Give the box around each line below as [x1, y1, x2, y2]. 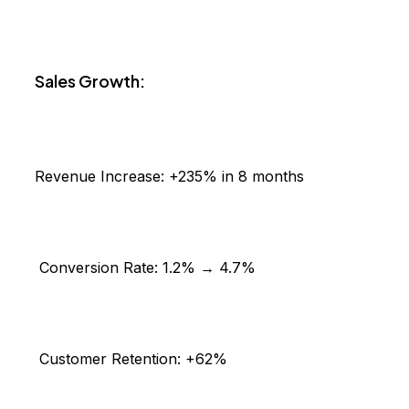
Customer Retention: [35, 350, 185, 369]
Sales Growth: [35, 70, 145, 92]
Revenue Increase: [35, 167, 169, 186]
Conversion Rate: [35, 258, 163, 278]
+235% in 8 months [169, 167, 304, 186]
